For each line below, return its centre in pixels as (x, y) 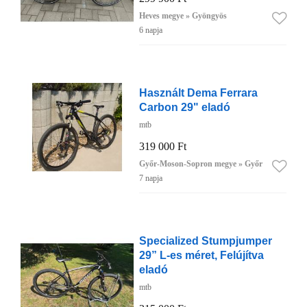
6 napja (150, 30)
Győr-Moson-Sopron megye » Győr (200, 164)
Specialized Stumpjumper (205, 241)
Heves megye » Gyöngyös (183, 16)
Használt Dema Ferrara (198, 93)
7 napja (150, 179)
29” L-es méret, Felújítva (201, 255)
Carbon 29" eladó (184, 107)
